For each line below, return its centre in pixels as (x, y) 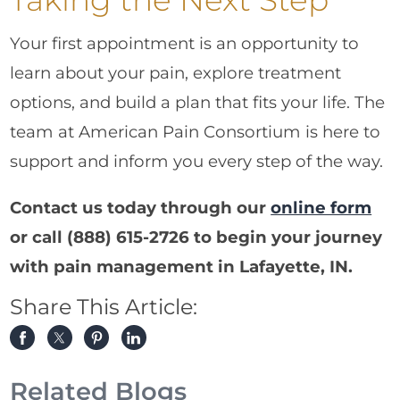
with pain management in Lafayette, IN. (182, 266)
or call (39, 237)
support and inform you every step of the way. (197, 162)
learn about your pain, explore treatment (176, 73)
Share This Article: (104, 306)
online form (321, 207)
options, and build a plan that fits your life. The (198, 103)
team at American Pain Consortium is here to (196, 132)
